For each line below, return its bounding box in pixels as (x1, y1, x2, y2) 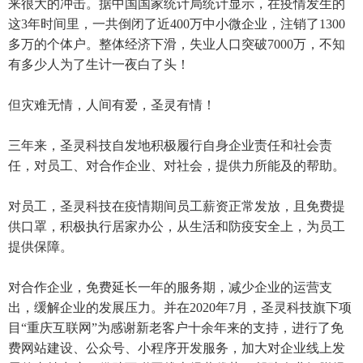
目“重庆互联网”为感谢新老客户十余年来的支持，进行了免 (8, 320, 344, 335)
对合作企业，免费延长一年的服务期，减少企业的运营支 (8, 280, 332, 294)
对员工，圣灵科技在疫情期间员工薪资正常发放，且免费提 (8, 199, 345, 213)
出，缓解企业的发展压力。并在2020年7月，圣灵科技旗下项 (8, 300, 352, 314)
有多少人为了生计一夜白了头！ (8, 57, 190, 71)
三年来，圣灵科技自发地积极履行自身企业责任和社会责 (8, 138, 332, 152)
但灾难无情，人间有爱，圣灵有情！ (8, 97, 216, 112)
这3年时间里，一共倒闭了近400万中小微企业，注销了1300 (8, 16, 345, 31)
